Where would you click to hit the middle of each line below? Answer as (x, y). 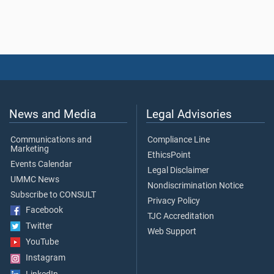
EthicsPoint (169, 155)
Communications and (51, 139)
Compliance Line (179, 139)
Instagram (43, 258)
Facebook (42, 210)
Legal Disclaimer (178, 170)
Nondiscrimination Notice (195, 185)
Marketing (30, 149)
